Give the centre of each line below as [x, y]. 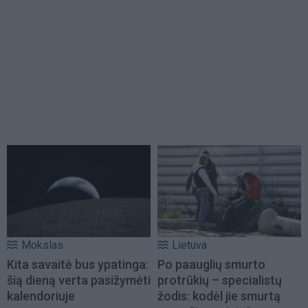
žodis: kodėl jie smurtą [219, 296]
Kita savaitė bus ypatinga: [78, 264]
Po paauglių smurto [211, 264]
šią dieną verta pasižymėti [79, 280]
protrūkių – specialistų [220, 280]
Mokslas [42, 245]
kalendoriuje [41, 296]
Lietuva [189, 245]
